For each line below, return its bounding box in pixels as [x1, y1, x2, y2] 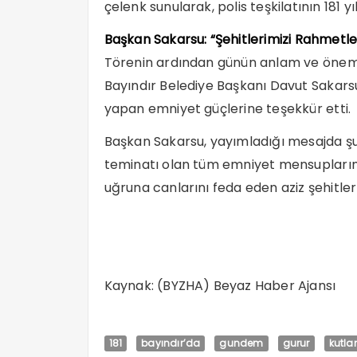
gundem [219, 336, 264, 350]
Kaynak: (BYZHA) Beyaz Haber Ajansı [104, 277, 336, 295]
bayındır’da [141, 336, 201, 350]
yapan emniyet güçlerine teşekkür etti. [104, 100, 351, 118]
